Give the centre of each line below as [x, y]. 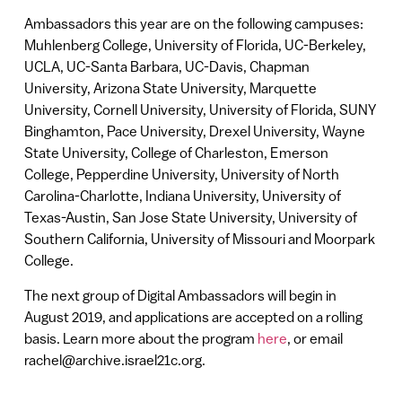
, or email [315, 338]
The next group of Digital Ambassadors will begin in [180, 295]
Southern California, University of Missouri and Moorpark [199, 239]
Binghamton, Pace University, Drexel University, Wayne [194, 131]
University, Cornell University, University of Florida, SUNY [200, 110]
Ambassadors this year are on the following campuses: [193, 24]
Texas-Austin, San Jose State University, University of [190, 218]
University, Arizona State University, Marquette [170, 88]
